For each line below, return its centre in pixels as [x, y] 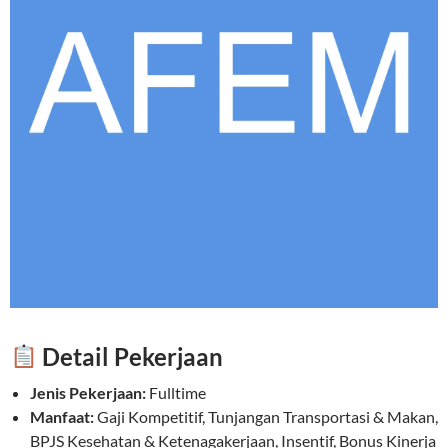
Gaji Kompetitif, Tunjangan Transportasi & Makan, [267, 416]
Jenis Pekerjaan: [88, 392]
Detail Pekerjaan [130, 356]
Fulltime [177, 392]
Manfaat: [62, 416]
